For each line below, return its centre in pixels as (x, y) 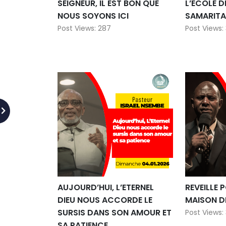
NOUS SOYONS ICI (93, 56)
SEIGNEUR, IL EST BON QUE (108, 43)
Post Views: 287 (84, 68)
